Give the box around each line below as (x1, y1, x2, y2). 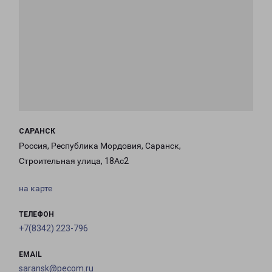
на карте (19, 183, 52, 194)
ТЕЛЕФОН (19, 210, 54, 219)
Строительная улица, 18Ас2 (19, 156, 129, 166)
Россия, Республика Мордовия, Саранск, (19, 141, 181, 151)
